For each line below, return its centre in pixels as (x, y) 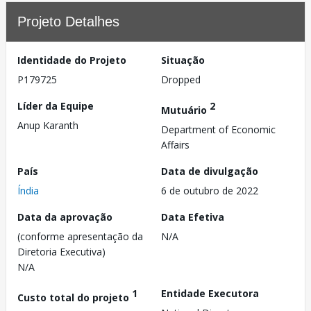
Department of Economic (218, 129)
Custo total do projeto (75, 297)
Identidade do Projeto (72, 60)
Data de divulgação (210, 171)
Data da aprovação (65, 217)
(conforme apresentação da (80, 236)
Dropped (181, 79)
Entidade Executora (210, 293)
